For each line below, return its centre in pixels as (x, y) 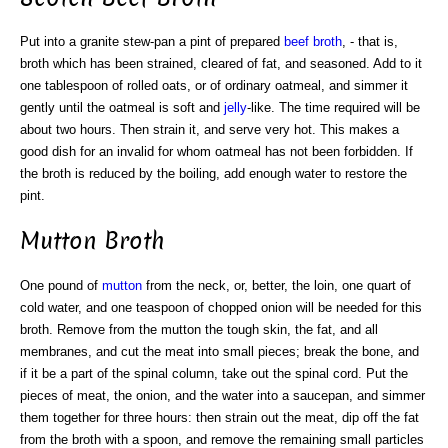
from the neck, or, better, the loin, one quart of (276, 286)
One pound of (61, 286)
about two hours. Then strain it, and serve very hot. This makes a (209, 130)
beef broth (313, 42)
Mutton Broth (92, 241)
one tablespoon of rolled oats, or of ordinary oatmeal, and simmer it (214, 86)
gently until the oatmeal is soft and (122, 108)
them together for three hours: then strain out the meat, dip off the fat (219, 418)
